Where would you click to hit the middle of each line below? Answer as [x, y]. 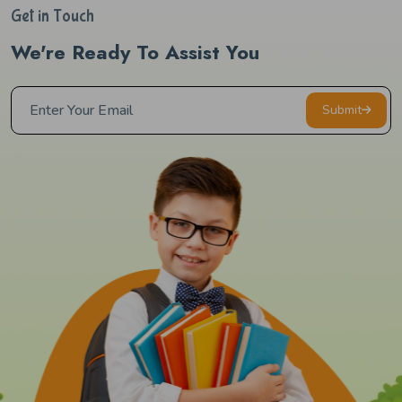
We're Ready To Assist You [135, 52]
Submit [341, 110]
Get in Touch [52, 17]
